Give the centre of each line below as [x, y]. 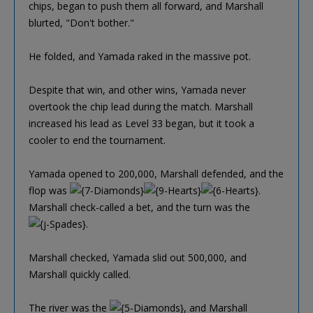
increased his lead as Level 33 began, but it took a [141, 123]
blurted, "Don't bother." [81, 22]
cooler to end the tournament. [97, 140]
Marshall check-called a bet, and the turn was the [139, 207]
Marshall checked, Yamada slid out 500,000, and [138, 257]
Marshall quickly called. [80, 274]
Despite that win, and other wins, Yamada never [137, 89]
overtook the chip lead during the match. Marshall [141, 106]
